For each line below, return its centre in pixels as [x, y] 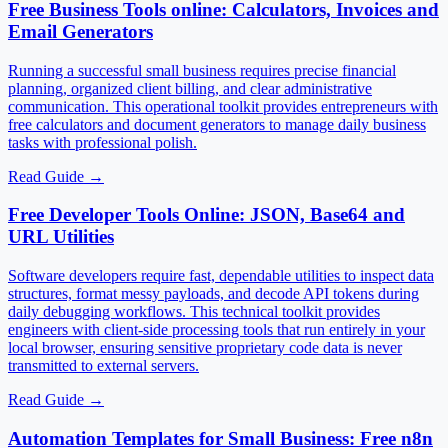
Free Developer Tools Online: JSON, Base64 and [206, 215]
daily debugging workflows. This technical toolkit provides [194, 312]
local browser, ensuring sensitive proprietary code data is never [205, 348]
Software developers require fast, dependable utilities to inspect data [221, 276]
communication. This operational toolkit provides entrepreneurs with [223, 106]
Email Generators [80, 31]
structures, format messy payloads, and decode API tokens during [213, 294]
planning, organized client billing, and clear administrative [190, 88]
